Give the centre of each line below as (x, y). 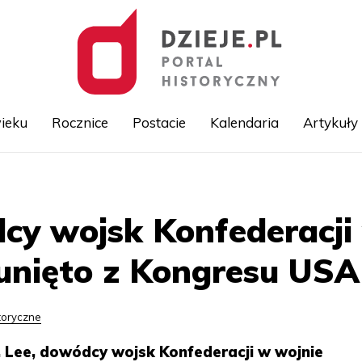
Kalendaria (244, 122)
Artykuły (330, 122)
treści (195, 215)
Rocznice (80, 122)
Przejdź (200, 179)
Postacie (159, 122)
